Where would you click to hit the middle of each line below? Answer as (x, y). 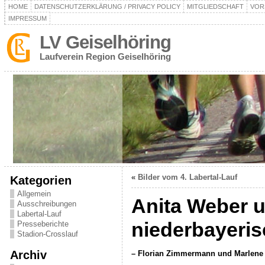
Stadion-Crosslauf (47, 234)
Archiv (28, 255)
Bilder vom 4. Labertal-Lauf (187, 177)
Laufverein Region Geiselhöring (105, 56)
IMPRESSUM (27, 18)
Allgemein (34, 194)
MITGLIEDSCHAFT (215, 7)
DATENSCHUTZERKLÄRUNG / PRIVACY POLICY (107, 7)
